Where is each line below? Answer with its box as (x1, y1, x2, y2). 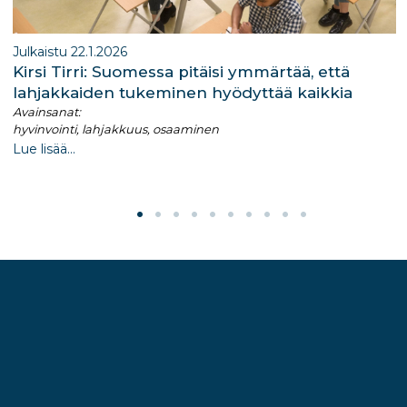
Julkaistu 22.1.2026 (13, 43, 127, 60)
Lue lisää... (13, 140, 75, 157)
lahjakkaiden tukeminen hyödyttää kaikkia (13, 83, 352, 102)
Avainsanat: (13, 104, 81, 119)
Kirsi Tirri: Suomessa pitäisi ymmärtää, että (13, 62, 350, 81)
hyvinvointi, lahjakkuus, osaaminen (13, 121, 219, 136)
